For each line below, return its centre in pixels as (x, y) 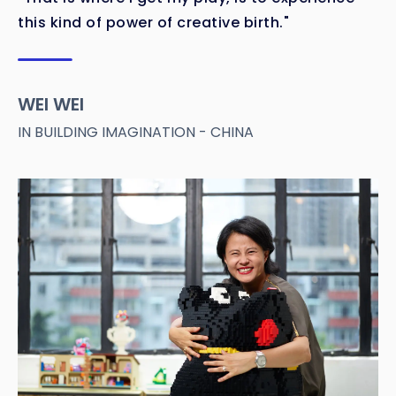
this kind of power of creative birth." (153, 22)
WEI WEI (51, 104)
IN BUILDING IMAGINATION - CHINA (136, 132)
